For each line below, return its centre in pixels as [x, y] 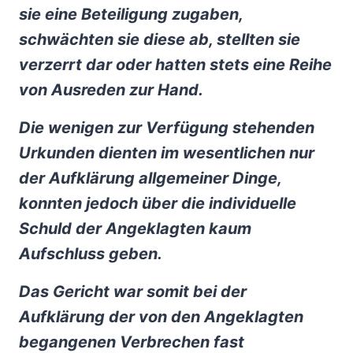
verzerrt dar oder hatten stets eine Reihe [175, 65]
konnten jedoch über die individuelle [158, 203]
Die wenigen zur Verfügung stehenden [167, 128]
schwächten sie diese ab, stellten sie [160, 39]
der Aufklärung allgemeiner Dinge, [150, 178]
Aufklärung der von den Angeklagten [161, 317]
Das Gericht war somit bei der [133, 292]
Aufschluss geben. [91, 254]
